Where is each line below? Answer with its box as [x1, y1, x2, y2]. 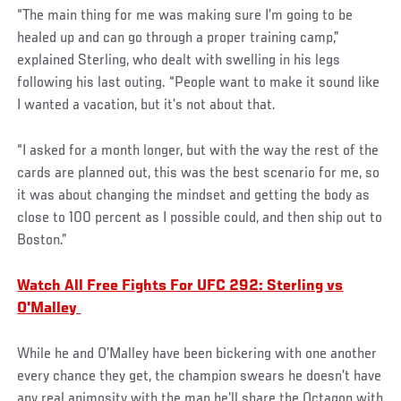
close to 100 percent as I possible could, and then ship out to [17, 210, 383, 227]
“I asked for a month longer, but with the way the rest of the [17, 143, 380, 160]
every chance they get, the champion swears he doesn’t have [17, 369, 382, 385]
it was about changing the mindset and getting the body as [17, 188, 371, 205]
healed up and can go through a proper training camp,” [17, 30, 340, 47]
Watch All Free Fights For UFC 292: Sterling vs [17, 278, 344, 295]
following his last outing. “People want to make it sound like [17, 75, 380, 92]
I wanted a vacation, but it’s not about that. [17, 98, 277, 115]
